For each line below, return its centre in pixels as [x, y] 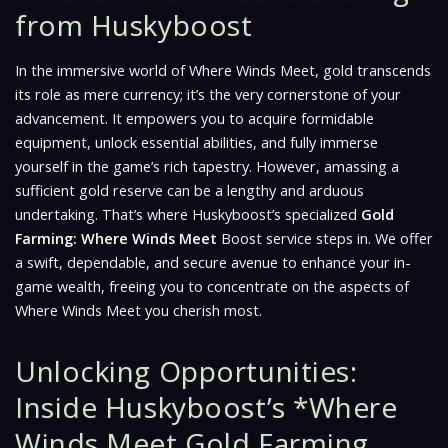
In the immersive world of [102, 70]
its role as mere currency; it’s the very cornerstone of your [208, 94]
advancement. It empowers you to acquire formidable [194, 118]
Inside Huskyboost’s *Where [206, 406]
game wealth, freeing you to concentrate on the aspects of [212, 286]
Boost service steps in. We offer [325, 238]
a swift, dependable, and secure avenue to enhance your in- [213, 262]
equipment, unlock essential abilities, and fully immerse [196, 142]
